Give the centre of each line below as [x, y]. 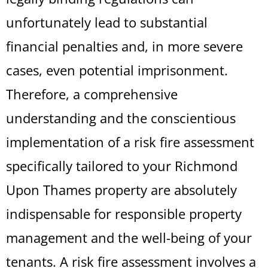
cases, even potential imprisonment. [117, 70]
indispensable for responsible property [124, 214]
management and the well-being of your [129, 237]
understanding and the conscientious [121, 118]
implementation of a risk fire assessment [130, 142]
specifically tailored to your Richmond [122, 166]
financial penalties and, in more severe [124, 46]
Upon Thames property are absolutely [121, 190]
